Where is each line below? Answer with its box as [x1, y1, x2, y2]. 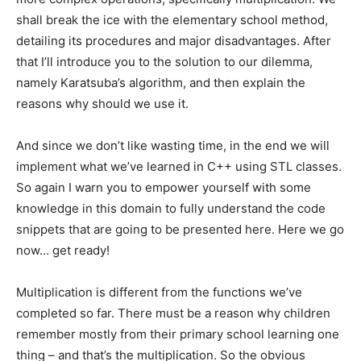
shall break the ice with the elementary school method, [16, 12, 328, 28]
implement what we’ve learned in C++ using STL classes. [16, 159, 342, 175]
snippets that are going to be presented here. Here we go [16, 222, 344, 238]
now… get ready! [16, 243, 110, 259]
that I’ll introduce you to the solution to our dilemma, [16, 54, 313, 70]
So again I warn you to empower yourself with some [16, 180, 311, 196]
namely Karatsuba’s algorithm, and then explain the [16, 75, 305, 91]
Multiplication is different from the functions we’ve [16, 284, 302, 301]
